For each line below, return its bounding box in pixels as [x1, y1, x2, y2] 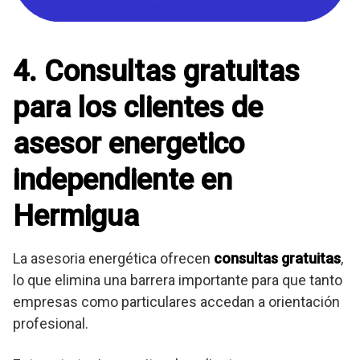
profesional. [13, 314, 88, 332]
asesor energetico [13, 126, 244, 161]
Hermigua [13, 198, 139, 233]
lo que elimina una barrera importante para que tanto [13, 271, 342, 288]
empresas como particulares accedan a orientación [13, 292, 340, 310]
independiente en [13, 162, 232, 197]
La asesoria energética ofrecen [13, 249, 214, 267]
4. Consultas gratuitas [13, 54, 300, 88]
